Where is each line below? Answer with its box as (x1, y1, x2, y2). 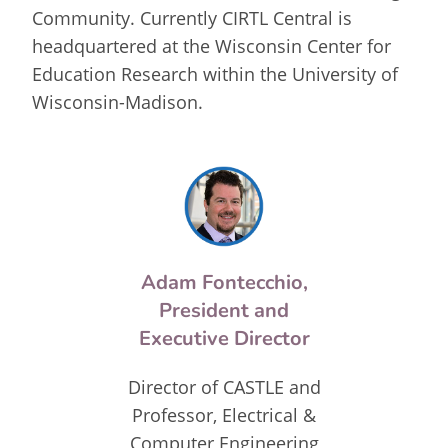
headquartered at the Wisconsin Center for (32, 34, 392, 58)
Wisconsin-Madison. (32, 90, 204, 114)
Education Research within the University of (32, 62, 399, 86)
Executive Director (138, 324, 310, 352)
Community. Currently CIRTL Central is (32, 6, 353, 30)
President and (159, 296, 289, 324)
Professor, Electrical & (132, 402, 316, 427)
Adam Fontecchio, (140, 268, 308, 296)
